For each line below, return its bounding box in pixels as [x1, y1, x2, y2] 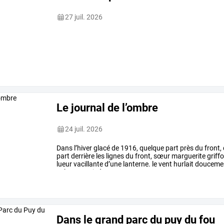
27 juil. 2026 [65, 13, 103, 21]
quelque [138, 144, 164, 152]
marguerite [170, 152, 206, 160]
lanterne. [121, 160, 151, 168]
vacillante [72, 160, 103, 168]
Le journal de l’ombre [56, 100, 158, 114]
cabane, [56, 168, 81, 176]
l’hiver [72, 144, 92, 152]
